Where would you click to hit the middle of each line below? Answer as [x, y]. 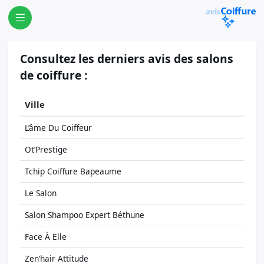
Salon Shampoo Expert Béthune [85, 215]
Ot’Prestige [46, 149]
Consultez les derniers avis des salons [127, 59]
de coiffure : [54, 75]
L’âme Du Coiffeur [58, 128]
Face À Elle [46, 237]
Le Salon [41, 193]
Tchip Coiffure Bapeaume [73, 171]
